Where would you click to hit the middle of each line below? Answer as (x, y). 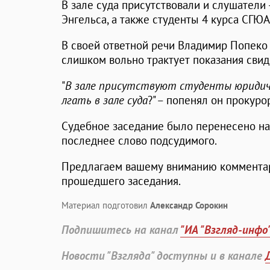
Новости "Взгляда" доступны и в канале (163, 256)
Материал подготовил (106, 206)
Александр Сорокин (189, 206)
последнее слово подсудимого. (139, 141)
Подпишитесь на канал (121, 230)
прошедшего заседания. (121, 181)
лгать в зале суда (105, 100)
